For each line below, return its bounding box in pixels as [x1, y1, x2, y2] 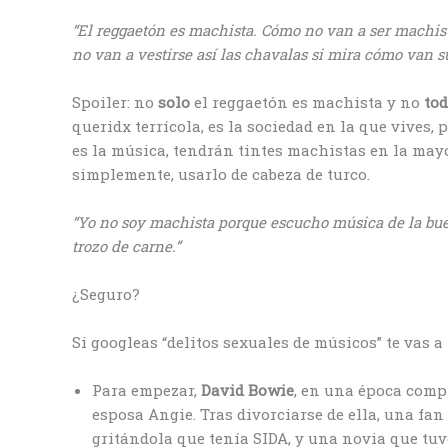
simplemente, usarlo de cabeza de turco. [72, 163, 374, 184]
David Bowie [201, 379, 294, 400]
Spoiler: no [72, 91, 158, 112]
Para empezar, [92, 379, 201, 400]
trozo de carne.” [72, 235, 185, 256]
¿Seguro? [72, 283, 144, 304]
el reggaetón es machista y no [190, 91, 424, 112]
